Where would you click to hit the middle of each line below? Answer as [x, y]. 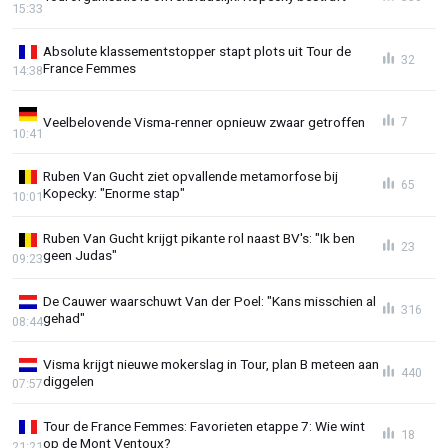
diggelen [68, 380]
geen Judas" [80, 255]
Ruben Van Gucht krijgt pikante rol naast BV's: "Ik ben [199, 238]
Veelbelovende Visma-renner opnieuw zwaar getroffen [204, 121]
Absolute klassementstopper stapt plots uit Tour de [197, 50]
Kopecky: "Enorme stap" [114, 192]
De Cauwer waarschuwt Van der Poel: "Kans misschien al [209, 300]
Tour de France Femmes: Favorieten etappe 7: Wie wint [204, 426]
